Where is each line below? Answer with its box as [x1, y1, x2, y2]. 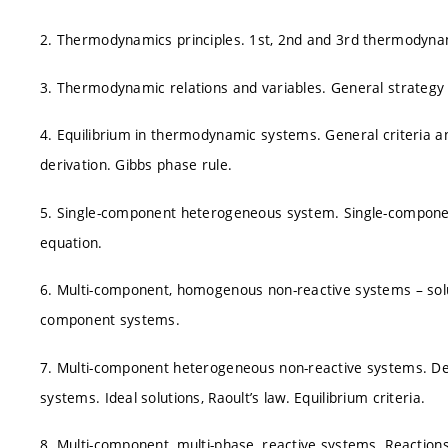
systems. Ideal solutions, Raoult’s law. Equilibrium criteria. [40, 387, 426, 407]
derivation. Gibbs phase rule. [40, 155, 233, 174]
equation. [40, 232, 103, 252]
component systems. [40, 310, 181, 329]
